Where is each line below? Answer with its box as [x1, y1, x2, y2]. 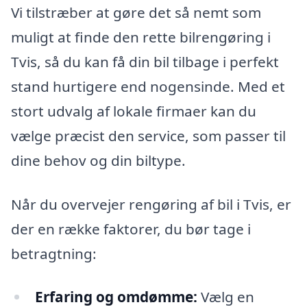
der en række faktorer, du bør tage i [11, 219, 251, 238]
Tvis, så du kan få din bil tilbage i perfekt [11, 51, 279, 71]
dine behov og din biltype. [11, 150, 186, 170]
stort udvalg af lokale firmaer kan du [11, 101, 256, 121]
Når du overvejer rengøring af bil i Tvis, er [11, 194, 291, 214]
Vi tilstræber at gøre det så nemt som [11, 2, 261, 22]
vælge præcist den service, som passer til [11, 125, 286, 145]
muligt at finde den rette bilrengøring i [11, 27, 271, 47]
